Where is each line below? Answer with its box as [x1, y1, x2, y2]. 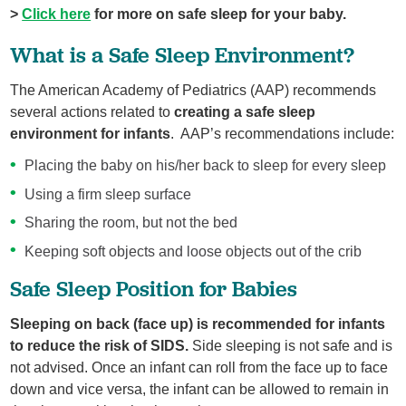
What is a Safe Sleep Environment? [10, 42, 355, 69]
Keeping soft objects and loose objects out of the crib [24, 243, 362, 259]
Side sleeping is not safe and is [188, 337, 393, 353]
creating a [174, 103, 246, 120]
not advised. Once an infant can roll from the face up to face [10, 359, 389, 375]
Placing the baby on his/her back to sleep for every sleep [24, 158, 386, 174]
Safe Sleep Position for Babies [10, 275, 298, 303]
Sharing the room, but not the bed [24, 215, 237, 231]
